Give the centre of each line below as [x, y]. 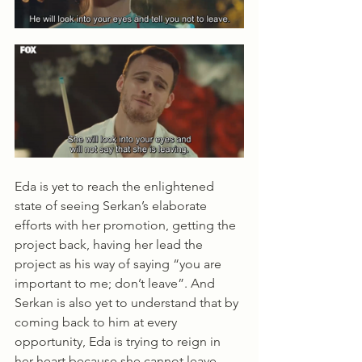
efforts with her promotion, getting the [127, 225]
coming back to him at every [97, 322]
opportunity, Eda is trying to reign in [119, 341]
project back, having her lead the [110, 244]
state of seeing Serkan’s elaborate [112, 205]
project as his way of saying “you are [120, 263]
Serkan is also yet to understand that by [128, 302]
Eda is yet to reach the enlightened [116, 186]
